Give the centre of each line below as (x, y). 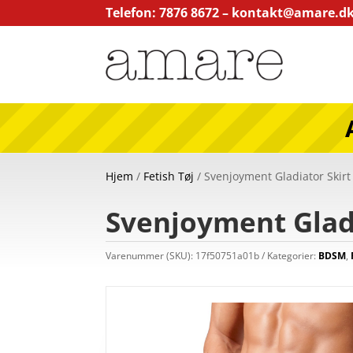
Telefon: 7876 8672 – (169, 13)
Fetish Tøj (169, 176)
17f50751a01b (228, 256)
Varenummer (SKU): (151, 256)
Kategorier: (293, 256)
